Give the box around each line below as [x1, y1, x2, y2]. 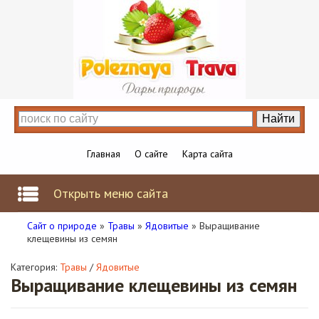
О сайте [134, 147, 168, 160]
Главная [86, 147, 120, 160]
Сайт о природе [27, 219, 97, 232]
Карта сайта [182, 147, 233, 160]
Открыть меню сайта [53, 185, 168, 202]
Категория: [11, 261, 60, 273]
